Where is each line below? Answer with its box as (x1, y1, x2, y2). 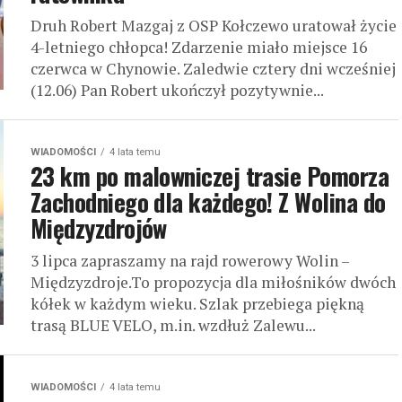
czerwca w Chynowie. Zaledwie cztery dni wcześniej (31, 58, 396, 79)
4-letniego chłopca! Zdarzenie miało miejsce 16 (31, 37, 367, 57)
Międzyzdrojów (31, 210, 167, 246)
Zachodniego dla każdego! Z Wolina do (31, 184, 386, 220)
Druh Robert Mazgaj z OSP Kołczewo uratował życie (31, 15, 397, 36)
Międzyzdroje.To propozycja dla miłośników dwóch (31, 272, 396, 293)
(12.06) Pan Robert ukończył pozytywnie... (31, 80, 324, 100)
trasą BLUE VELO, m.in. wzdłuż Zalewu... (31, 315, 316, 336)
